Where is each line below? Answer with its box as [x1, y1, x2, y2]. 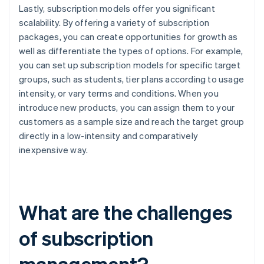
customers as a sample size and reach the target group [19, 115, 245, 128]
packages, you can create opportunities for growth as [19, 31, 238, 43]
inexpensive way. [19, 144, 88, 156]
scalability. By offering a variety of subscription [19, 16, 210, 29]
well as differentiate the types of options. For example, [19, 45, 243, 57]
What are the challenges [19, 199, 232, 225]
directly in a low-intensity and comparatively [19, 130, 199, 142]
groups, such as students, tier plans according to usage [19, 73, 245, 85]
